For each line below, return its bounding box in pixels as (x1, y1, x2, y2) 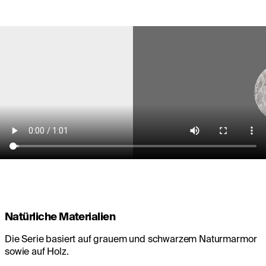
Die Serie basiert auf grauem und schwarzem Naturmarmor (5, 233, 257, 244)
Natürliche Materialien (5, 210, 116, 223)
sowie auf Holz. (5, 245, 69, 256)
